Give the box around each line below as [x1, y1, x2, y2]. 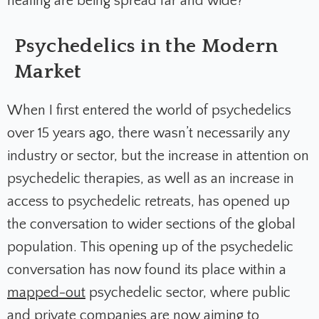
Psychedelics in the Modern [14, 35, 278, 58]
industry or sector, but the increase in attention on [7, 148, 309, 164]
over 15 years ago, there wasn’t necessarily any [7, 125, 290, 142]
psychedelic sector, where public [85, 285, 291, 301]
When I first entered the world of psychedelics [7, 103, 291, 119]
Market [14, 61, 82, 83]
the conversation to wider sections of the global [7, 216, 296, 233]
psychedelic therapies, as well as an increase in [7, 171, 294, 187]
